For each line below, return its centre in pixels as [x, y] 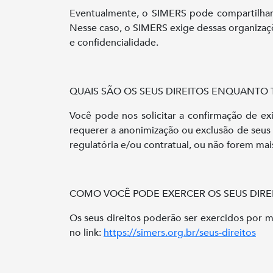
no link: [87, 233]
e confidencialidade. [114, 43]
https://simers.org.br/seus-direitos [180, 233]
